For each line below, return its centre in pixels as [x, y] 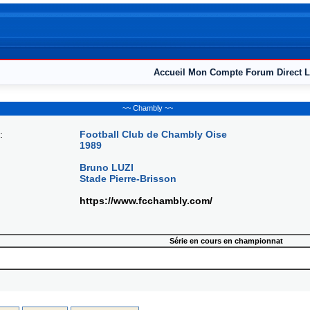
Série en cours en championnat [226, 241]
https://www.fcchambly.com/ [146, 201]
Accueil [169, 72]
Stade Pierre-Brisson [128, 179]
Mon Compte [215, 72]
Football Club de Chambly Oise [153, 134]
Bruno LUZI [107, 167]
